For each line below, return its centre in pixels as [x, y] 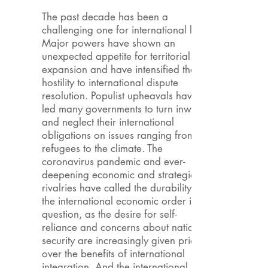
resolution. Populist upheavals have [120, 96]
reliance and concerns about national [125, 227]
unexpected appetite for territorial [116, 56]
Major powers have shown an [109, 43]
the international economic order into [124, 201]
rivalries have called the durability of [123, 188]
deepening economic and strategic [118, 175]
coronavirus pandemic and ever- [114, 162]
